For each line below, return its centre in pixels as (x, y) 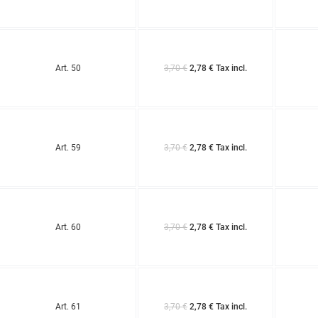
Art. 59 (68, 147)
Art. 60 (68, 227)
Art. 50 (68, 68)
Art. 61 (68, 306)
